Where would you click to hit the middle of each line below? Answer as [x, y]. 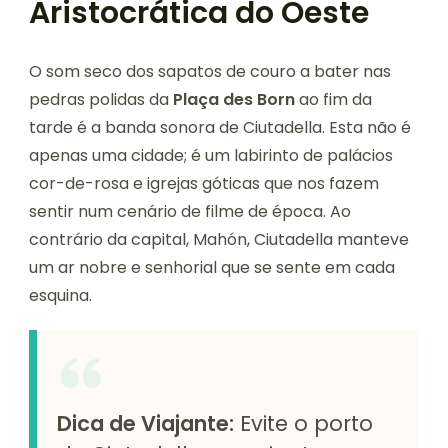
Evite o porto [303, 424]
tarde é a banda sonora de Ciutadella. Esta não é [220, 128]
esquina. [60, 296]
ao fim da [333, 100]
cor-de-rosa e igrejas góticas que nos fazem [204, 184]
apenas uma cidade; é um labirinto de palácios [211, 156]
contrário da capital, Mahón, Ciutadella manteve [219, 240]
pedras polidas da [101, 100]
